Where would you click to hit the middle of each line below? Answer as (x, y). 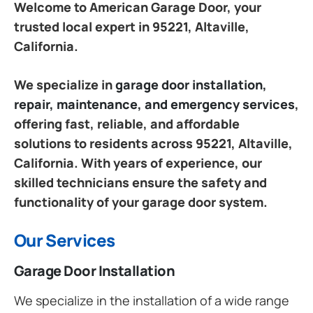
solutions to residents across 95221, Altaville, (153, 143)
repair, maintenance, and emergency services (154, 104)
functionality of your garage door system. (141, 202)
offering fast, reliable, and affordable (127, 123)
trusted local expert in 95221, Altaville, (132, 26)
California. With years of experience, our (138, 162)
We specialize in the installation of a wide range (152, 300)
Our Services (65, 240)
